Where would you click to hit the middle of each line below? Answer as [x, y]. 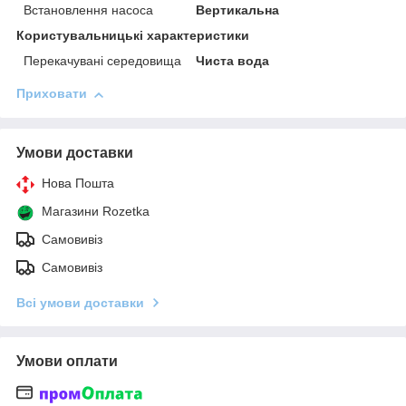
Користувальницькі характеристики [133, 36]
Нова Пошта [78, 184]
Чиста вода [233, 61]
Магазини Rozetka [96, 212]
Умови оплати [67, 362]
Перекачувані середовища [102, 61]
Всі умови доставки [80, 303]
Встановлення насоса [88, 10]
